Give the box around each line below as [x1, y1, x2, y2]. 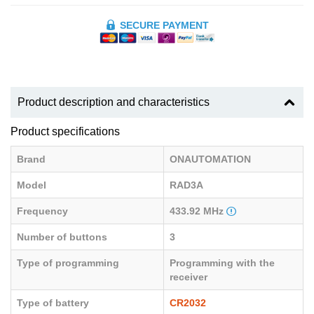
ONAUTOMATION [170, 153, 251, 165]
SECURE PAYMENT [120, 19, 209, 31]
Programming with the [170, 257, 275, 269]
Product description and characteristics [18, 96, 210, 109]
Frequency [17, 205, 68, 217]
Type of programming [17, 257, 119, 269]
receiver [170, 271, 207, 283]
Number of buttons [17, 231, 107, 243]
